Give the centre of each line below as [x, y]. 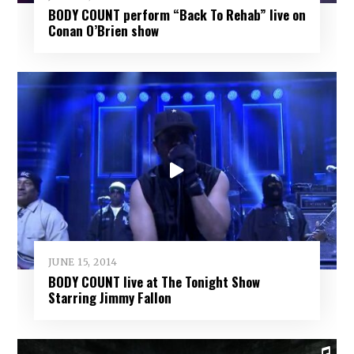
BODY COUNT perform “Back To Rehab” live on [177, 15]
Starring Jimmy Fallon [109, 297]
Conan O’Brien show [103, 31]
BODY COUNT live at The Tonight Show [154, 281]
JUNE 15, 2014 [83, 262]
